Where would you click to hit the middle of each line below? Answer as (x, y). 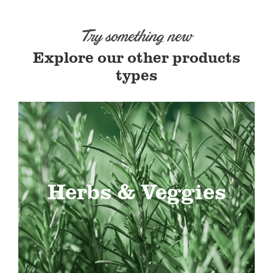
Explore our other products (136, 57)
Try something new (136, 37)
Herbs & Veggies (136, 190)
